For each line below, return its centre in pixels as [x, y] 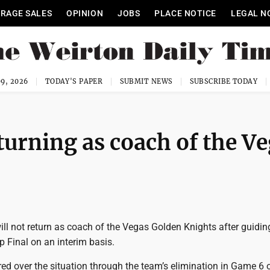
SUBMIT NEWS [146, 81]
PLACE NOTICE [186, 13]
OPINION [85, 13]
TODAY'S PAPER [74, 81]
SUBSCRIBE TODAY [224, 81]
